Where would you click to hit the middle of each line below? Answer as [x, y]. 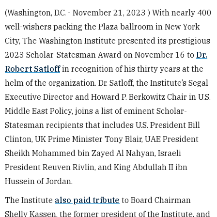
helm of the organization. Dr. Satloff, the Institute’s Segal [107, 83]
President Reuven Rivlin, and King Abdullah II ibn [96, 167]
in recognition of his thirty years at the [132, 69]
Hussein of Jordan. [39, 181]
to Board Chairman [155, 200]
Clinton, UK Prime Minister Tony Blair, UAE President [102, 139]
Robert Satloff [32, 69]
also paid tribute [87, 200]
